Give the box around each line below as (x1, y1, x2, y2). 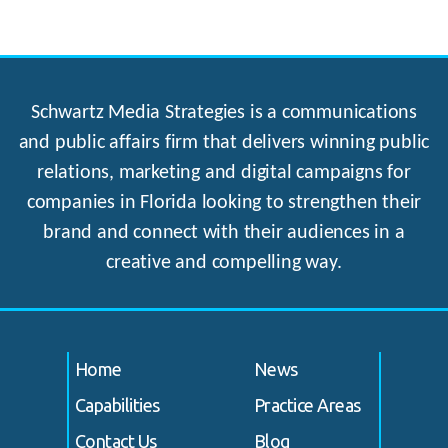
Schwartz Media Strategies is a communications (31, 102, 417, 123)
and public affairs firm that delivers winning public (18, 132, 430, 153)
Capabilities (75, 394, 160, 415)
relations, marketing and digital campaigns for (37, 162, 411, 183)
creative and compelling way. (106, 252, 342, 273)
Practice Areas (254, 394, 361, 415)
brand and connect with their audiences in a (43, 222, 405, 243)
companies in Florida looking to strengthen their (26, 192, 422, 213)
